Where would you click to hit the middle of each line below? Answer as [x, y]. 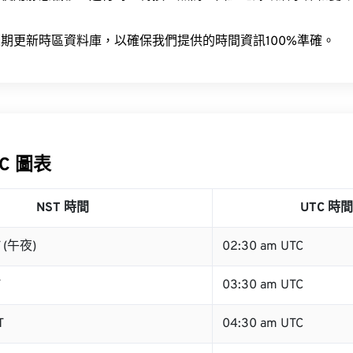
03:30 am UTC [263, 285]
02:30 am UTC [263, 247]
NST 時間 [62, 208]
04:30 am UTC [263, 324]
